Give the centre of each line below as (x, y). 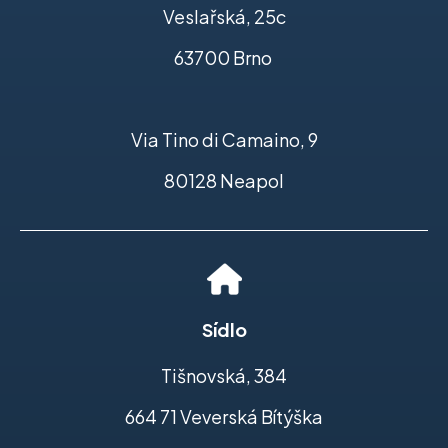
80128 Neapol (224, 181)
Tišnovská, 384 (224, 376)
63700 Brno (224, 58)
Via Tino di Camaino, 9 (224, 140)
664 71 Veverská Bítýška (224, 417)
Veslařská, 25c (224, 17)
